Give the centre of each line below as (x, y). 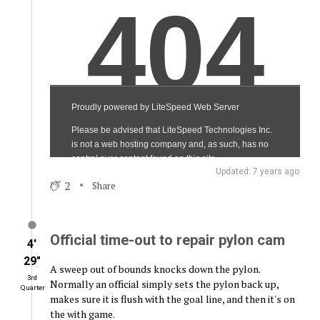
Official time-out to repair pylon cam (167, 240)
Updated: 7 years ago (258, 172)
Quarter (32, 288)
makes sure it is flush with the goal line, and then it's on (172, 299)
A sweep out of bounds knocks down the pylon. (155, 269)
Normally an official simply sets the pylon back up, (164, 284)
